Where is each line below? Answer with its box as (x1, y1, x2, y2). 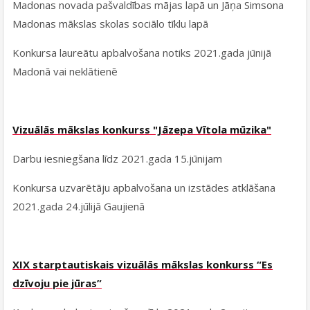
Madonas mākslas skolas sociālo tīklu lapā (12, 17, 209, 31)
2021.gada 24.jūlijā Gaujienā (12, 199, 145, 214)
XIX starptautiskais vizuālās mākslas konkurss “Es (12, 257, 273, 272)
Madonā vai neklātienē (12, 64, 118, 79)
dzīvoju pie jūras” (12, 276, 102, 291)
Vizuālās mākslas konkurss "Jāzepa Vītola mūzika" (12, 122, 272, 137)
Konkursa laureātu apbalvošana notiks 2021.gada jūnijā (12, 46, 272, 60)
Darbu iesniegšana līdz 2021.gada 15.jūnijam (12, 152, 223, 166)
